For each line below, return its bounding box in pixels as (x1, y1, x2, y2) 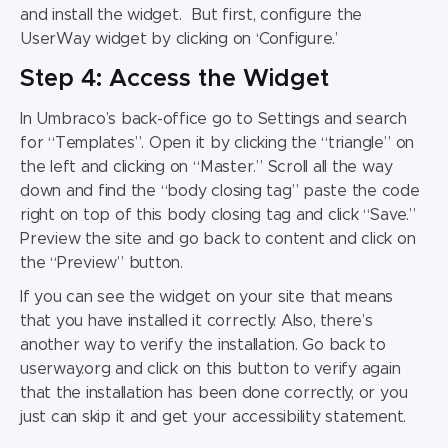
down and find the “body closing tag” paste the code (20, 183, 420, 200)
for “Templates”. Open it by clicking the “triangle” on (20, 135, 415, 152)
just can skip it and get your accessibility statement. (20, 409, 407, 426)
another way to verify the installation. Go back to (20, 337, 387, 354)
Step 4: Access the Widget (20, 67, 329, 92)
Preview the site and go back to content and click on (20, 231, 416, 248)
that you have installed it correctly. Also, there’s (20, 313, 373, 330)
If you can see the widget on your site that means (20, 289, 394, 306)
